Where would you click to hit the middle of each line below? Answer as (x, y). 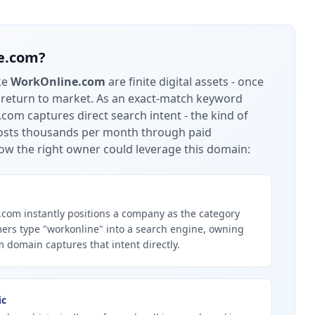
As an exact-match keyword (168, 98)
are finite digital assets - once (185, 82)
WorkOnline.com (58, 82)
